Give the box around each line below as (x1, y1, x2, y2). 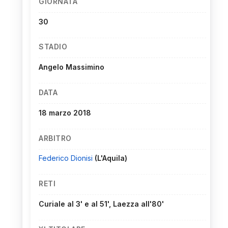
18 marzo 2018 (39, 108, 91, 117)
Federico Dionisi (39, 154, 95, 163)
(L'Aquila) (95, 154, 127, 163)
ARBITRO (39, 133, 72, 142)
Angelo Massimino (39, 63, 104, 72)
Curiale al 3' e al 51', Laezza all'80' (39, 199, 164, 208)
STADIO (39, 42, 67, 51)
